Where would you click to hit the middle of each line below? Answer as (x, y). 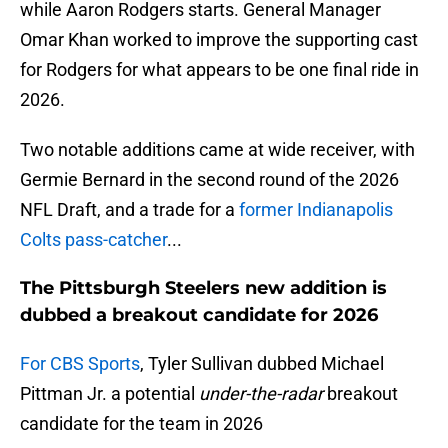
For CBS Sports (80, 364)
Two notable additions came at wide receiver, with (217, 150)
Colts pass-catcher (93, 240)
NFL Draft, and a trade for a (129, 210)
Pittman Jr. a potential (109, 394)
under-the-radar (263, 394)
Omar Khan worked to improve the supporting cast (219, 40)
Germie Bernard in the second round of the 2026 (209, 180)
